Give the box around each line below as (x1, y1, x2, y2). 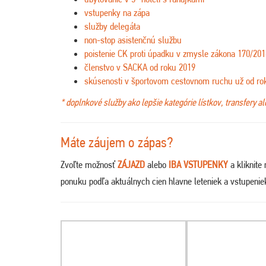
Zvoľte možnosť (61, 159, 118, 170)
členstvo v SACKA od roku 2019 (84, 61, 195, 73)
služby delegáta (84, 20, 140, 32)
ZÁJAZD (118, 159, 147, 170)
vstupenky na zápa (84, 7, 150, 18)
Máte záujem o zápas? (61, 134, 173, 151)
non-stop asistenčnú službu (84, 34, 182, 46)
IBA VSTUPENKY (169, 159, 228, 170)
